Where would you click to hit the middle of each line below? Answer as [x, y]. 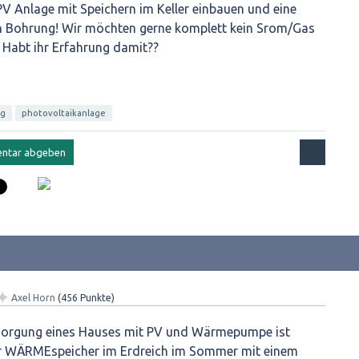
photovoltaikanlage [64, 113]
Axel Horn [33, 298]
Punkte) [96, 298]
